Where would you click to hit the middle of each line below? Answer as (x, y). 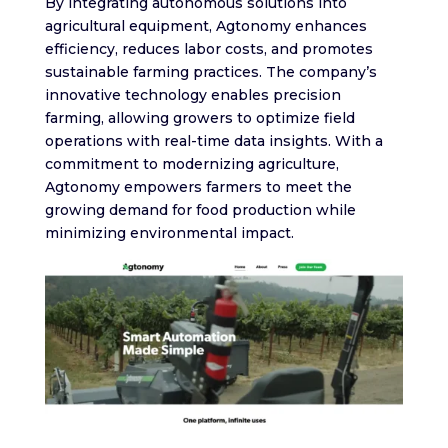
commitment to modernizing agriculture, (191, 163)
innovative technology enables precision (192, 94)
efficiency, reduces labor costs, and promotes (208, 48)
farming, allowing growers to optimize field (199, 117)
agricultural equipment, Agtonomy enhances (205, 25)
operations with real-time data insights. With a (213, 140)
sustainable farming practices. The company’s (210, 71)
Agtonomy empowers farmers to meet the (198, 186)
